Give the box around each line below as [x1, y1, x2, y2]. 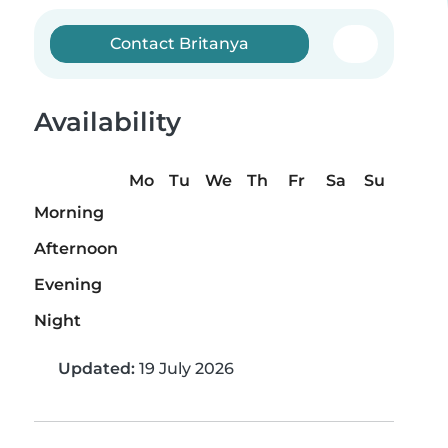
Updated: [58, 359, 135, 379]
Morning [34, 203, 104, 223]
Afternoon [34, 239, 118, 259]
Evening [34, 275, 102, 295]
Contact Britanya [110, 34, 250, 53]
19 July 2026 [135, 359, 234, 379]
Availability [34, 106, 181, 138]
